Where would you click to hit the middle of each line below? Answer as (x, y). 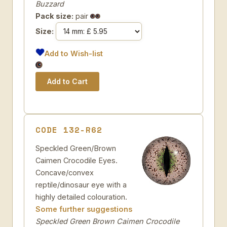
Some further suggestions (84, 209)
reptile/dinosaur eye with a (81, 185)
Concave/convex (65, 173)
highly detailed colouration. (81, 197)
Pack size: (54, 16)
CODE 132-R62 (69, 130)
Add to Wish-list (74, 53)
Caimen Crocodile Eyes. (77, 160)
